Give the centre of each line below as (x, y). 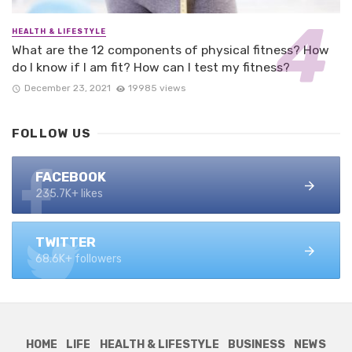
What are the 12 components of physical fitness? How (170, 49)
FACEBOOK (71, 177)
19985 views (157, 88)
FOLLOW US (52, 134)
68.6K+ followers (79, 259)
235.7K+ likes (69, 194)
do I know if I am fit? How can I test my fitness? (151, 67)
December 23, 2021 (67, 88)
